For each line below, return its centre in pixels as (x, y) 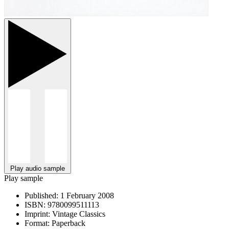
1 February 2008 (86, 195)
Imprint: (37, 214)
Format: (37, 223)
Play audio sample (38, 168)
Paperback (67, 223)
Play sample (24, 178)
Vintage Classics (78, 214)
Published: (41, 195)
